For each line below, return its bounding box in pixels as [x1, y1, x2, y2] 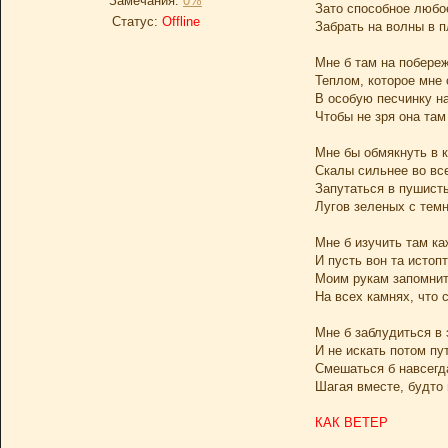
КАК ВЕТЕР [315, 415, 388, 430]
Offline [161, 14, 200, 29]
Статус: [111, 14, 162, 29]
